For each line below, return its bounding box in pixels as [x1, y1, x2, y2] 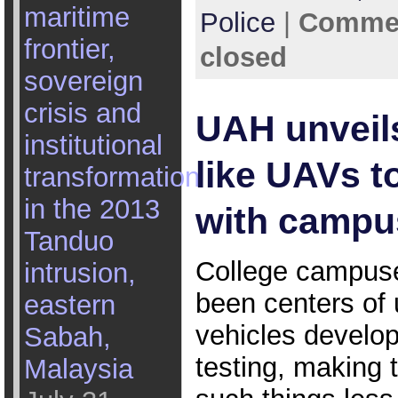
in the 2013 [23, 194, 160, 225]
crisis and [23, 98, 141, 129]
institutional [23, 130, 163, 161]
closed [199, 42, 287, 74]
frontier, [23, 34, 115, 65]
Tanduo [23, 226, 114, 257]
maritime [23, 2, 130, 33]
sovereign [23, 66, 143, 97]
